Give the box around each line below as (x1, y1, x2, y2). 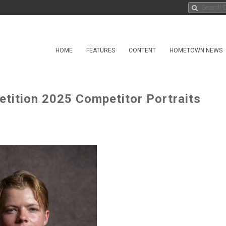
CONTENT (129, 47, 156, 54)
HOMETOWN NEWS (169, 47, 222, 54)
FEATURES (86, 47, 115, 54)
